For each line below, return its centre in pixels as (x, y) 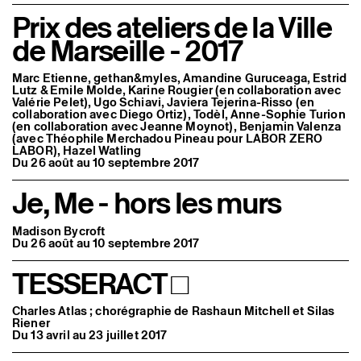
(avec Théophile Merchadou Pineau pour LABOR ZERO (168, 139)
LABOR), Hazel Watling (77, 151)
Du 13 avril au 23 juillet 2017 (90, 334)
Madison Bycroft (59, 230)
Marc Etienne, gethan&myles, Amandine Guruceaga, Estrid (180, 78)
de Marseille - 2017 (127, 51)
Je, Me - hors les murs (147, 203)
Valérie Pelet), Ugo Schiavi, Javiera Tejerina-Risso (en (164, 102)
